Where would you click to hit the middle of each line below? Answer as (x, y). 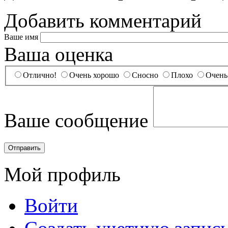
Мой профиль (62, 174)
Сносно (145, 75)
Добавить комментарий (103, 21)
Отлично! (40, 75)
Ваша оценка (59, 54)
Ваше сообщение (76, 120)
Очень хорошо (94, 75)
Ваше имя (21, 37)
